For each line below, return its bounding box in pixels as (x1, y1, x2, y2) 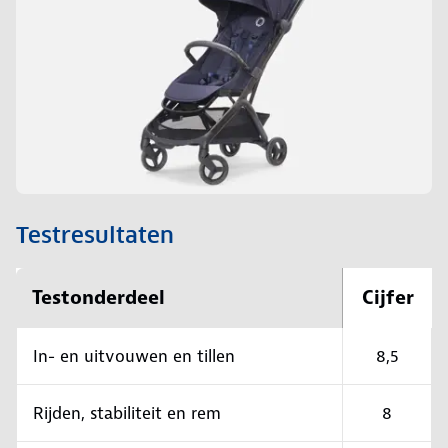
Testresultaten (16, 221, 174, 250)
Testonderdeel (32, 285, 165, 311)
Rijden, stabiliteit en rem (33, 402, 221, 425)
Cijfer (361, 285, 414, 311)
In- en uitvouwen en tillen (33, 345, 235, 368)
